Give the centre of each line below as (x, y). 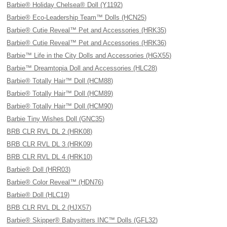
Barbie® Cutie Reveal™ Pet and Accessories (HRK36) (87, 43)
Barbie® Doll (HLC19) (38, 195)
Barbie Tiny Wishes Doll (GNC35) (56, 119)
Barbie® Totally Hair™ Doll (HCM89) (60, 93)
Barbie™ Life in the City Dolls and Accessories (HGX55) (89, 55)
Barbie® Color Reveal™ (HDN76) (55, 182)
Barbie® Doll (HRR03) (39, 169)
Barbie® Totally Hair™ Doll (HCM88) (60, 81)
